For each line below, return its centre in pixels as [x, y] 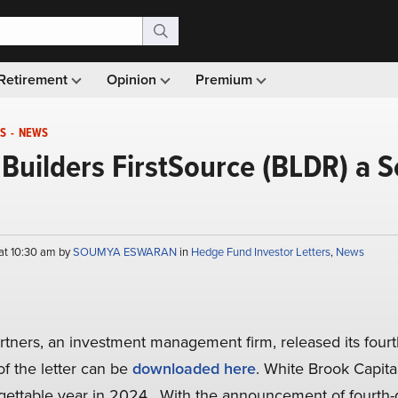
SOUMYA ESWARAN [126, 252]
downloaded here [194, 369]
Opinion [133, 80]
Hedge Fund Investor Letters [260, 252]
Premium [226, 80]
